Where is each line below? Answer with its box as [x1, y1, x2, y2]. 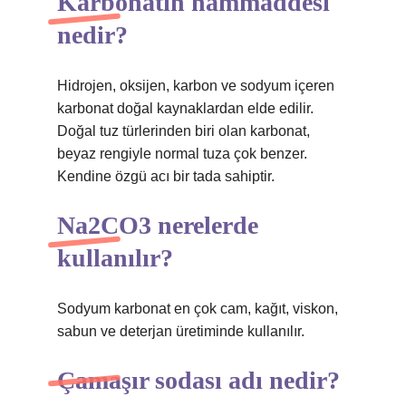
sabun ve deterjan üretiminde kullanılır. [57, 324, 304, 339]
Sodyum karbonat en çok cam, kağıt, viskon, [57, 301, 338, 316]
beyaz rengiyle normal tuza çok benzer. [57, 146, 307, 161]
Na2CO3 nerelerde [57, 211, 258, 239]
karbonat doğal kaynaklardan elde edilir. [57, 101, 314, 116]
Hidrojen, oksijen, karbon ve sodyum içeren [57, 78, 334, 93]
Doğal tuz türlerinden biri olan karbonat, [57, 123, 310, 139]
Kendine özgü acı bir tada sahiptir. [57, 169, 275, 184]
